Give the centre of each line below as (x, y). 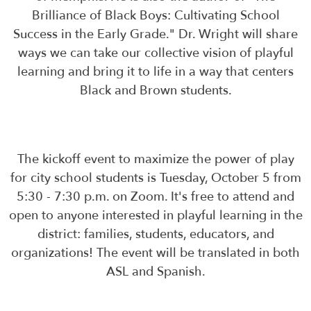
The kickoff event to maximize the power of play (155, 160)
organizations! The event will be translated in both (155, 253)
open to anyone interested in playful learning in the (155, 216)
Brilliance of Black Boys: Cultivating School (155, 16)
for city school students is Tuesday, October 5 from (155, 178)
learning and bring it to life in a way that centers (155, 72)
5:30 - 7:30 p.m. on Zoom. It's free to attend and (155, 197)
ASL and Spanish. (155, 272)
